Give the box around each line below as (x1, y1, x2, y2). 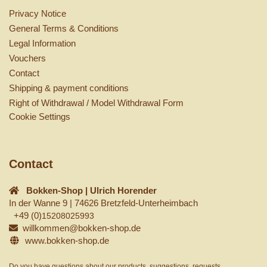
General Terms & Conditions (9, 23, 119, 33)
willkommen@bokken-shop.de (18, 222, 141, 233)
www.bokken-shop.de (24, 235, 109, 246)
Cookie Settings (9, 111, 70, 122)
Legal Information (9, 38, 76, 48)
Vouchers (9, 52, 46, 63)
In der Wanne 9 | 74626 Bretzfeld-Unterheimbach (9, 197, 198, 208)
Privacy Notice (9, 8, 66, 18)
